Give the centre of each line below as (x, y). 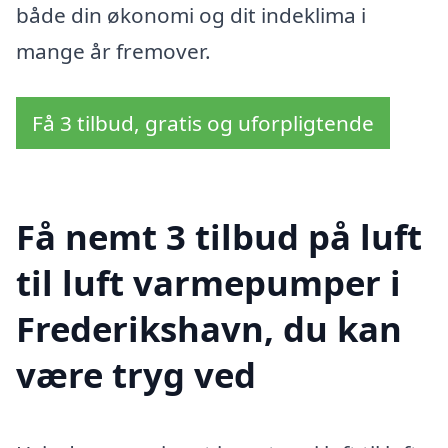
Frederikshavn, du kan (209, 328)
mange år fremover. (113, 51)
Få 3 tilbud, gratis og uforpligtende (203, 123)
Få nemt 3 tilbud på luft (219, 236)
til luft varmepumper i (208, 282)
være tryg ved (136, 374)
